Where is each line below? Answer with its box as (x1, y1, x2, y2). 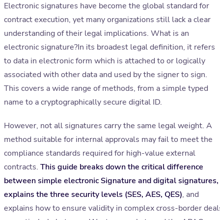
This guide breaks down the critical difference (40, 162, 203, 173)
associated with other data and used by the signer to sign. (4, 69, 207, 81)
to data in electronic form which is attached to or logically (4, 55, 205, 67)
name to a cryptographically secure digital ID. (4, 97, 162, 108)
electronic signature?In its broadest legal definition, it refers (4, 42, 215, 53)
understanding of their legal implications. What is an (4, 28, 189, 39)
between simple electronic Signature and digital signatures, (4, 175, 219, 187)
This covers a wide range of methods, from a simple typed (4, 83, 208, 94)
